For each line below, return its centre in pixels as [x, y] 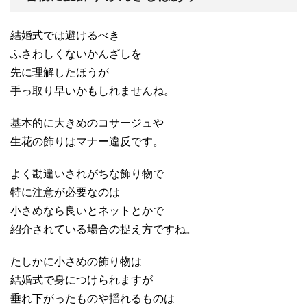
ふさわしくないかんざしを [76, 53]
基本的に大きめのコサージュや [87, 123]
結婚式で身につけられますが [82, 280]
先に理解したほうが [60, 72]
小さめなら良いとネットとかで [87, 210]
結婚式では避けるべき [65, 35]
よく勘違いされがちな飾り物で [87, 173]
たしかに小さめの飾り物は [76, 261]
